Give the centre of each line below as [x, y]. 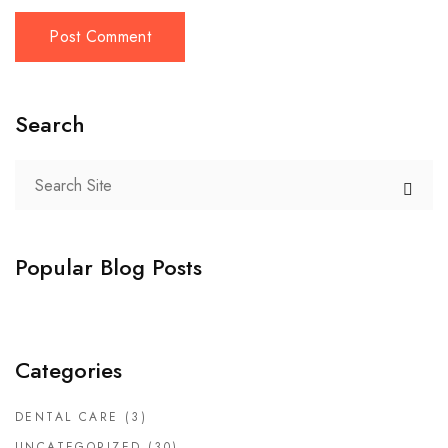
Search [50, 124]
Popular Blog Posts [108, 267]
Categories [68, 370]
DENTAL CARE [67, 417]
